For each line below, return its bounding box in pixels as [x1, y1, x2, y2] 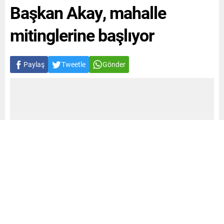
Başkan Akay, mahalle [10, 1, 166, 24]
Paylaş [23, 59, 44, 69]
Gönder [102, 59, 125, 69]
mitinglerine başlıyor [10, 23, 154, 46]
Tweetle [61, 59, 85, 69]
